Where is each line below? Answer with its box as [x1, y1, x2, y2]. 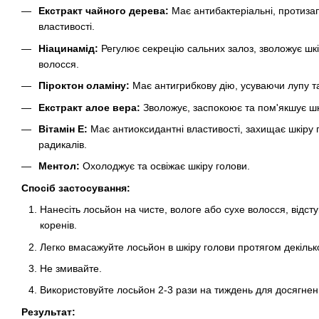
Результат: [21, 305, 75, 318]
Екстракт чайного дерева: [38, 5, 169, 17]
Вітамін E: [38, 122, 88, 135]
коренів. [40, 219, 77, 231]
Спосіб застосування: [21, 182, 130, 194]
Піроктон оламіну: [38, 80, 130, 92]
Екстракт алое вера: [38, 101, 140, 113]
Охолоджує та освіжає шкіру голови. [80, 160, 250, 172]
